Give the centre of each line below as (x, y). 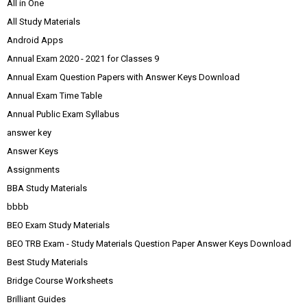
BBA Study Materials (47, 188)
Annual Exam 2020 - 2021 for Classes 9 (83, 59)
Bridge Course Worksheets (60, 281)
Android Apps (35, 40)
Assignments (33, 170)
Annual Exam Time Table (54, 96)
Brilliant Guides (36, 299)
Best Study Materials (47, 262)
